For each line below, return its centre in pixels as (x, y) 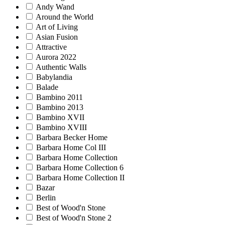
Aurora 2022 (56, 57)
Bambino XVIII (62, 127)
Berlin (46, 197)
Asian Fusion (57, 37)
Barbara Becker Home (72, 137)
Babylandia (54, 77)
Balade (47, 87)
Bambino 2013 (60, 107)
